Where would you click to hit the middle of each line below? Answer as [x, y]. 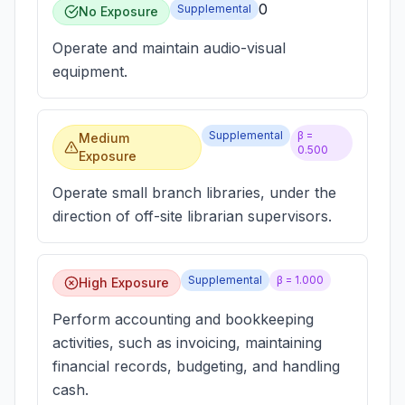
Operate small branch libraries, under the [194, 193]
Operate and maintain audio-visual [169, 48]
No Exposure [118, 11]
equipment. [90, 71]
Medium [104, 138]
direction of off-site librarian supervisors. [192, 216]
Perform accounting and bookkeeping [183, 319]
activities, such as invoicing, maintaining [187, 343]
